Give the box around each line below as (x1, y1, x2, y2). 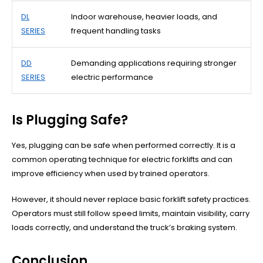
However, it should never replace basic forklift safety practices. (12, 193, 251, 205)
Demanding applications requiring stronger (71, 57, 237, 69)
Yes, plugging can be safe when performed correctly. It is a (12, 139, 235, 151)
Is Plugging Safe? (12, 110, 128, 129)
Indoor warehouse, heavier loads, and (71, 11, 217, 22)
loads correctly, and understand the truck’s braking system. (12, 221, 237, 233)
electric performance (71, 71, 153, 83)
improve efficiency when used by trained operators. (12, 167, 210, 179)
